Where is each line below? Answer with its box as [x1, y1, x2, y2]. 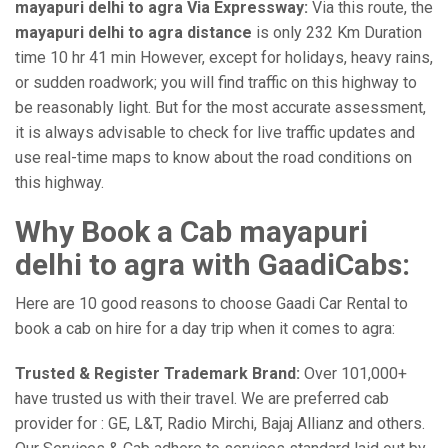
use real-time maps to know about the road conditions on [15, 148, 412, 167]
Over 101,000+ [300, 364, 407, 383]
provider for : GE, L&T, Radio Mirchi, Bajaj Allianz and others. [15, 414, 425, 433]
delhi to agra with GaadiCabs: [15, 247, 410, 282]
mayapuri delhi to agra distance [15, 23, 252, 42]
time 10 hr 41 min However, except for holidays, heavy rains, [15, 48, 433, 67]
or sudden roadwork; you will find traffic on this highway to [15, 73, 417, 92]
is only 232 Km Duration [252, 23, 422, 42]
